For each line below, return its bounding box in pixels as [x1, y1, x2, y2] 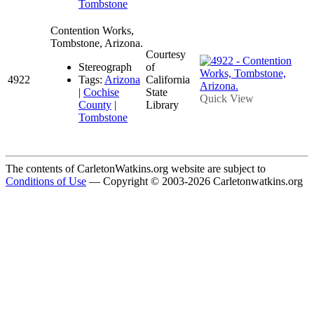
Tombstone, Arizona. [50, 36, 143, 49]
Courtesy [146, 48, 186, 60]
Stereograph [78, 60, 132, 73]
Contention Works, [50, 24, 134, 36]
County [78, 98, 111, 111]
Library [146, 98, 179, 111]
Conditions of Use [6, 175, 86, 187]
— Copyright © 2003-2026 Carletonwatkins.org [86, 175, 303, 187]
